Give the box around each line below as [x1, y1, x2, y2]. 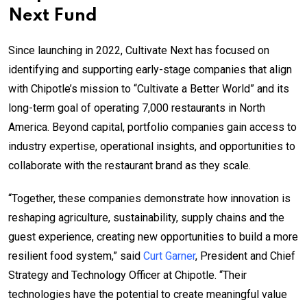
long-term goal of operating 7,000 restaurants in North [8, 101, 265, 114]
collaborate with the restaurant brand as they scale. [8, 158, 251, 172]
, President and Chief [195, 249, 295, 262]
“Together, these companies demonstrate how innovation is [8, 191, 291, 205]
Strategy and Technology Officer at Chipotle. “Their [8, 268, 247, 282]
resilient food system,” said [8, 249, 143, 262]
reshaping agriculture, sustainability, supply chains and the [8, 210, 284, 224]
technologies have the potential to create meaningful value [8, 287, 287, 301]
